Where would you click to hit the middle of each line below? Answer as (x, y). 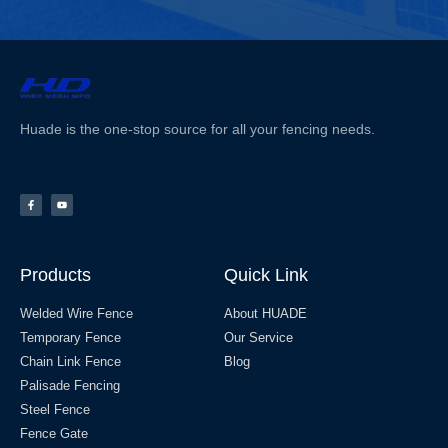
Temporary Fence (70, 338)
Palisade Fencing (70, 386)
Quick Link (266, 275)
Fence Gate (54, 434)
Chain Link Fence (70, 362)
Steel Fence (55, 410)
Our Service (258, 338)
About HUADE (265, 314)
